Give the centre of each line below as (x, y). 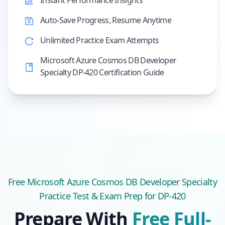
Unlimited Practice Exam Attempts (100, 40)
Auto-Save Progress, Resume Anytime (106, 20)
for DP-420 (164, 196)
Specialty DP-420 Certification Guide (102, 72)
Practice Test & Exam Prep (91, 196)
